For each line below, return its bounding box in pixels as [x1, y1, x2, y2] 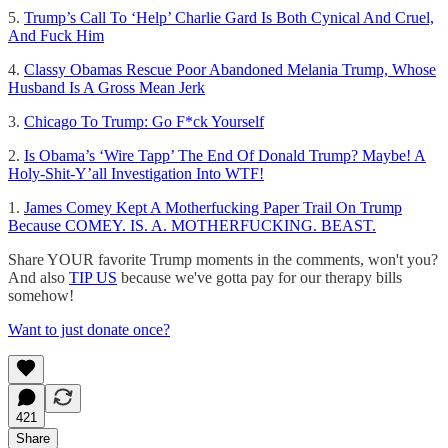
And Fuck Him [8, 26, 104, 44]
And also [8, 268, 69, 286]
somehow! [8, 286, 74, 304]
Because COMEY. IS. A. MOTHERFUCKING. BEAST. [8, 216, 376, 234]
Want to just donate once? [8, 320, 170, 338]
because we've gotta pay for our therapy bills [117, 268, 402, 286]
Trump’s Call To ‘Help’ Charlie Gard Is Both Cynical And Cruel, [24, 8, 434, 26]
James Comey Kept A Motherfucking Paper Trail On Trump [24, 198, 402, 216]
